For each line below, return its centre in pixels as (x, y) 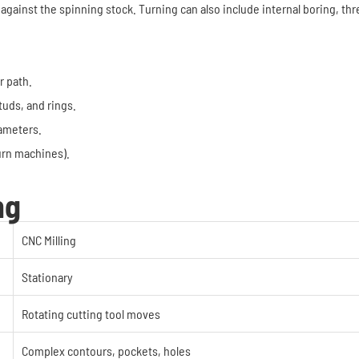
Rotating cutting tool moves (91, 314)
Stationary (47, 277)
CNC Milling (49, 240)
